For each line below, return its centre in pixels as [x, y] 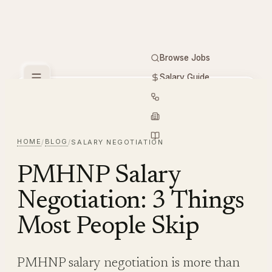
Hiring [121, 110]
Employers [179, 116]
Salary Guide [184, 77]
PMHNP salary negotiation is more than [128, 263]
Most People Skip [108, 227]
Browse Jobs [185, 58]
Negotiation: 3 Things [131, 202]
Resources [180, 135]
